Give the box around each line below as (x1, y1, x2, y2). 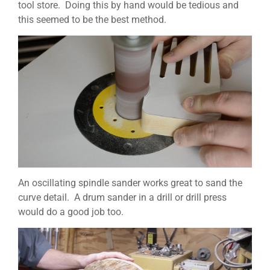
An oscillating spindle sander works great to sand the (18, 177, 242, 189)
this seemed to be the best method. (18, 14, 166, 26)
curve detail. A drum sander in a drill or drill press (18, 192, 227, 204)
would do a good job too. (18, 206, 124, 218)
